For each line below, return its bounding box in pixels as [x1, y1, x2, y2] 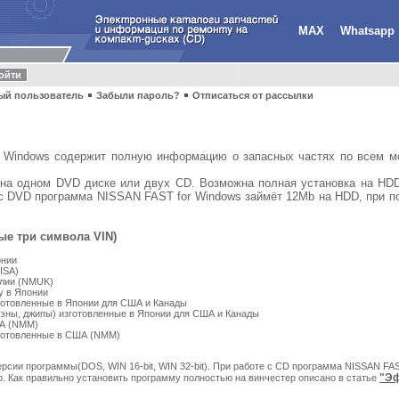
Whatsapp [340, 24, 395, 37]
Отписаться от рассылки [192, 90, 313, 101]
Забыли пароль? [96, 90, 180, 101]
